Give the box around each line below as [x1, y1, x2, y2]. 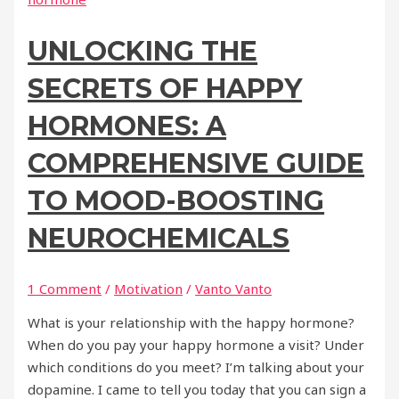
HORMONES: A [28, 110, 227, 143]
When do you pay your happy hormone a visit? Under [28, 336, 365, 354]
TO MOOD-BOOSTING [28, 184, 325, 218]
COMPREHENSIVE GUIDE [28, 147, 365, 181]
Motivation [114, 280, 183, 298]
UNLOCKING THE [28, 35, 258, 69]
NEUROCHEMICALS [28, 222, 290, 256]
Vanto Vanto [195, 280, 273, 298]
